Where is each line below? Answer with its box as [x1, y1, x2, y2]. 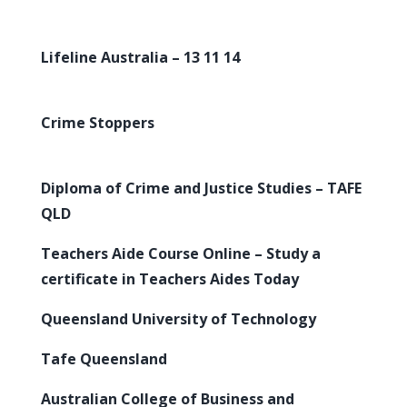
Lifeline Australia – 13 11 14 [41, 46, 240, 67]
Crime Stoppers [41, 112, 154, 133]
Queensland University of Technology [41, 308, 316, 329]
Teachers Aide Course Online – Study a [41, 243, 321, 263]
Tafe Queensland [41, 348, 167, 369]
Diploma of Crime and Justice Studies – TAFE [41, 177, 362, 198]
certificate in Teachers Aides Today [41, 268, 299, 289]
